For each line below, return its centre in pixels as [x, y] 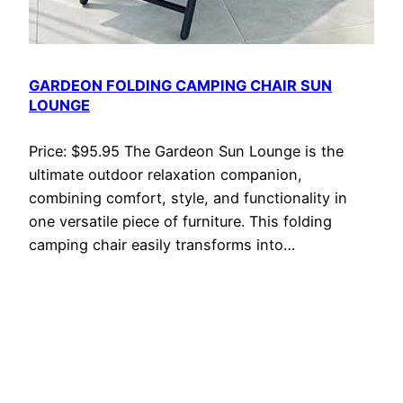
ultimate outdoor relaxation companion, [166, 175]
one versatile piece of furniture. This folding [180, 222]
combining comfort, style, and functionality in [188, 198]
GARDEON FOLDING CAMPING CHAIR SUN [180, 86]
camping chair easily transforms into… [162, 245]
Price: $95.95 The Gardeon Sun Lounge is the [186, 152]
